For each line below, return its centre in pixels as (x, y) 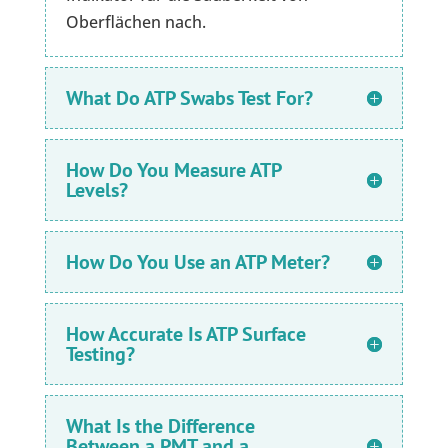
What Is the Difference (160, 426)
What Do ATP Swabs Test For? (189, 98)
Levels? (96, 190)
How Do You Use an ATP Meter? (197, 262)
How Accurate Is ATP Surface (185, 334)
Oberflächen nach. (135, 22)
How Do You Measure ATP (173, 170)
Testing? (100, 354)
